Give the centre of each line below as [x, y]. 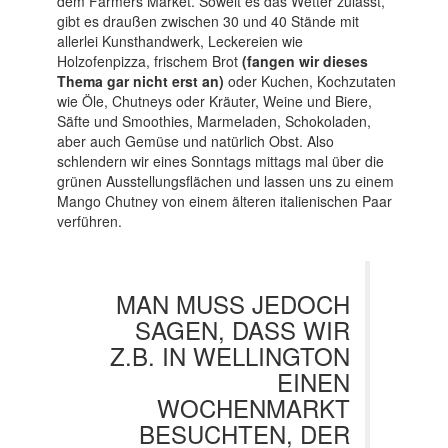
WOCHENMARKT [253, 408]
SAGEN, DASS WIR [242, 330]
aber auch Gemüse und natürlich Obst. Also [195, 141]
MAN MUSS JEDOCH [232, 304]
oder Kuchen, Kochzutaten [309, 81]
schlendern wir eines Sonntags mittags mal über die [220, 161]
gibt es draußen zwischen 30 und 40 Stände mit [207, 21]
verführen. [89, 221]
